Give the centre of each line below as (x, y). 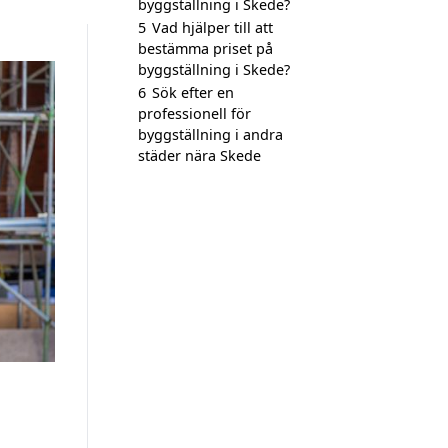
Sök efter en (193, 92)
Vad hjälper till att (212, 27)
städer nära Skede (199, 155)
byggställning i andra (210, 134)
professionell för (194, 113)
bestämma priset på (205, 48)
